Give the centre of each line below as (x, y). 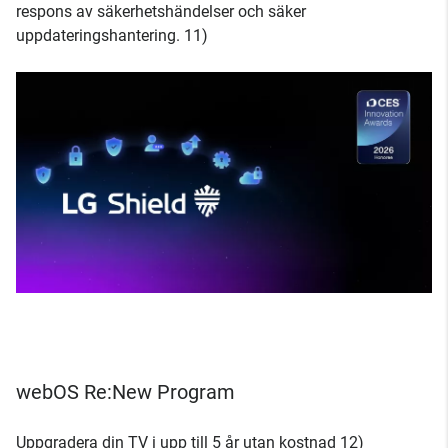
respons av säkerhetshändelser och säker (161, 12)
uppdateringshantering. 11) (112, 36)
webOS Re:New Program (125, 392)
